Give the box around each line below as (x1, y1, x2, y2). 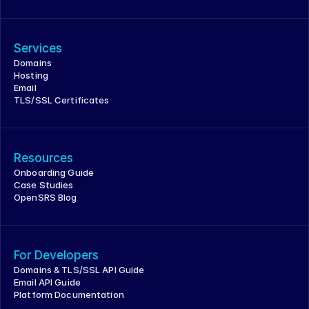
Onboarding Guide (14, 167, 94, 178)
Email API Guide (14, 277, 81, 288)
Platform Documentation (14, 289, 124, 300)
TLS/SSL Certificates (14, 94, 110, 106)
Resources (14, 151, 73, 165)
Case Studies (14, 179, 74, 190)
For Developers (14, 248, 99, 262)
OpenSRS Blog (14, 192, 77, 203)
